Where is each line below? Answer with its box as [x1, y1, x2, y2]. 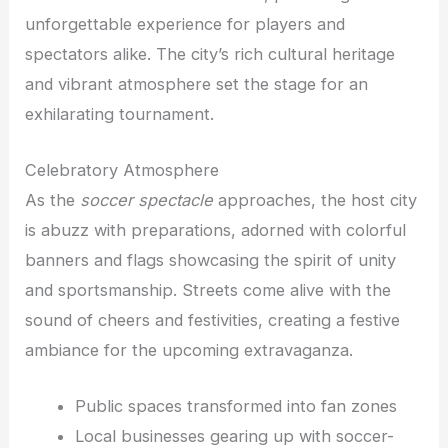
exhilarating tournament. [25, 103, 215, 124]
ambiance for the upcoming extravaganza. [25, 339, 354, 360]
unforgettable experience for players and [25, 13, 346, 34]
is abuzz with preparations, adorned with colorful [25, 219, 407, 240]
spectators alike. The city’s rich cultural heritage [25, 43, 396, 64]
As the [25, 189, 81, 210]
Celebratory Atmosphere [25, 159, 220, 180]
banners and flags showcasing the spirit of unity [25, 249, 397, 270]
